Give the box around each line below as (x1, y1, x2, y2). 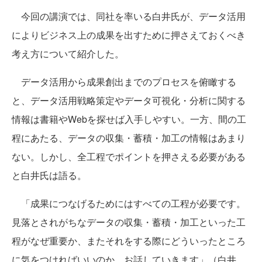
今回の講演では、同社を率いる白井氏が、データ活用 (12, 9, 246, 23)
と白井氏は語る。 (12, 168, 87, 182)
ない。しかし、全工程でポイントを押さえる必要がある (12, 150, 246, 164)
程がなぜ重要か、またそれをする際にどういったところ (12, 234, 246, 248)
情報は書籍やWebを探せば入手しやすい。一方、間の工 (12, 112, 246, 126)
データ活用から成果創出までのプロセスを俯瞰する (12, 75, 236, 89)
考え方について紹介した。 (12, 47, 124, 61)
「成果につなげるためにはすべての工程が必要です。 (12, 196, 246, 211)
